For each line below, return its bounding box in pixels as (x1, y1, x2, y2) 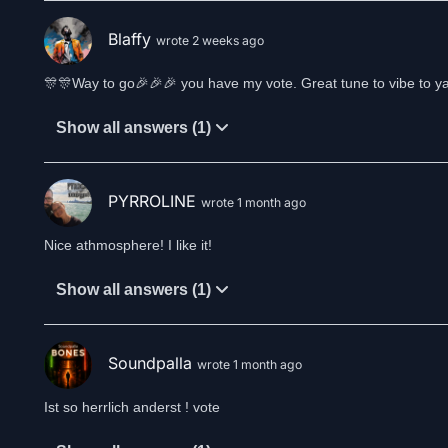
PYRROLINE (108, 191, 201, 212)
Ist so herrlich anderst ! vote (44, 399, 220, 415)
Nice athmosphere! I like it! (44, 237, 212, 253)
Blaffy (108, 29, 156, 50)
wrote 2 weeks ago (156, 33, 264, 49)
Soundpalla (108, 353, 197, 374)
